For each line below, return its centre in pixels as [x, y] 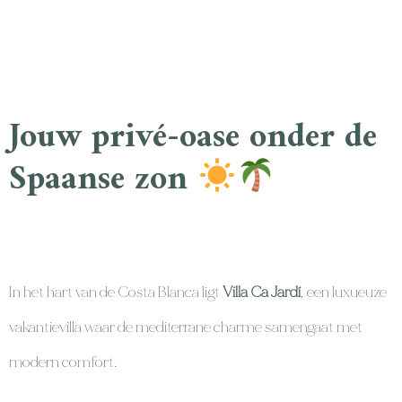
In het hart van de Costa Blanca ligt [116, 293]
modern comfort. [63, 363]
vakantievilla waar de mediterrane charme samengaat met [186, 328]
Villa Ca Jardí [262, 293]
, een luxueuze [344, 293]
